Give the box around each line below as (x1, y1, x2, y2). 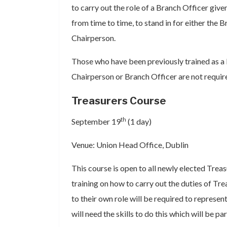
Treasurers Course (71, 95, 166, 107)
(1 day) (126, 117, 152, 126)
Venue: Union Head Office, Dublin (71, 140, 188, 149)
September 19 (71, 117, 121, 126)
